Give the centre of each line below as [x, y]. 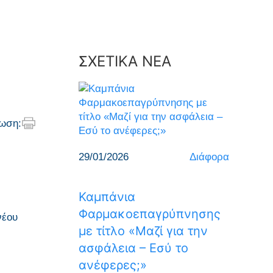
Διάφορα [209, 157]
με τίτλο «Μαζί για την [143, 231]
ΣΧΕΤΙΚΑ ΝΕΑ [125, 61]
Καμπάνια [107, 197]
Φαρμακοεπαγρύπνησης [149, 214]
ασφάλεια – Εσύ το [133, 248]
